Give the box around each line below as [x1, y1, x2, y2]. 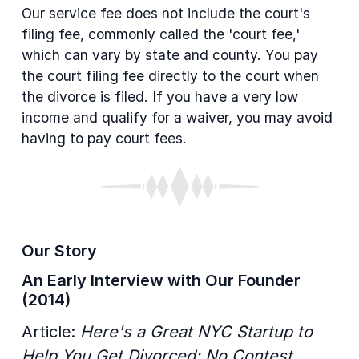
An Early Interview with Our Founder [22, 271, 301, 291]
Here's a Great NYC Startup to [80, 321, 313, 341]
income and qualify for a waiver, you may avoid [22, 108, 333, 126]
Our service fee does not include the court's [22, 4, 310, 22]
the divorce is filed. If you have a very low [22, 87, 298, 105]
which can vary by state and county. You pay [22, 46, 318, 63]
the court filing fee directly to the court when [22, 67, 319, 84]
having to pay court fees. [22, 129, 187, 147]
